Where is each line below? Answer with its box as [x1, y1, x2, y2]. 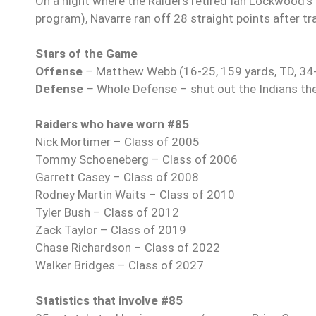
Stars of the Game [35, 47, 138, 61]
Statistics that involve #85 [35, 293, 183, 308]
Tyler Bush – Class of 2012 [35, 205, 179, 220]
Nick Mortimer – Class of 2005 [35, 135, 200, 150]
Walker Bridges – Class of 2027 [35, 258, 204, 273]
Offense [35, 64, 83, 79]
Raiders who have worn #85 [35, 117, 189, 132]
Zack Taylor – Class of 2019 [35, 223, 186, 238]
